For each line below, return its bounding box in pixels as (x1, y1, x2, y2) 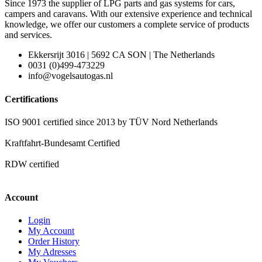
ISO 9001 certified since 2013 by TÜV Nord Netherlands (5, 116, 218, 127)
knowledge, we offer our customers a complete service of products (5, 19, 249, 30)
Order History (28, 236, 80, 247)
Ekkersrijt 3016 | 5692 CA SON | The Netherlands (28, 50, 215, 60)
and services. (5, 30, 52, 40)
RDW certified (5, 158, 59, 169)
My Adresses (28, 247, 76, 257)
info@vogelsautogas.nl (28, 71, 113, 81)
